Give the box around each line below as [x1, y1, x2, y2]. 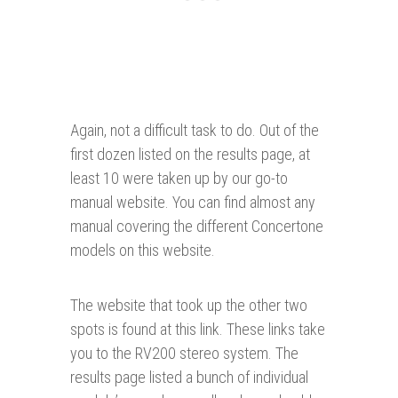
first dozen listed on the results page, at [70, 145, 310, 164]
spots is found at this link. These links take [70, 320, 325, 339]
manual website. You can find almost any [70, 193, 315, 212]
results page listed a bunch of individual [70, 368, 308, 387]
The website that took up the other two [70, 296, 307, 315]
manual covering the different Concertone [70, 217, 323, 236]
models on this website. [70, 241, 215, 260]
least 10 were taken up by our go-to [70, 169, 288, 188]
